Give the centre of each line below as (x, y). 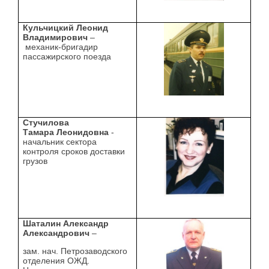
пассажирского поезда (67, 57)
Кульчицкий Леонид (66, 28)
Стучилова (46, 123)
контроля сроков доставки (74, 152)
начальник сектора (60, 142)
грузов (35, 161)
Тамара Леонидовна (66, 132)
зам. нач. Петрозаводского (75, 251)
